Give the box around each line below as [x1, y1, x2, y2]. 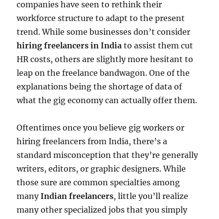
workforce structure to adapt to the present [17, 13, 185, 23]
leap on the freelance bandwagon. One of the [17, 68, 190, 78]
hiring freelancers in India [17, 41, 124, 51]
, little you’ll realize [113, 191, 189, 201]
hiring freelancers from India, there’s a [17, 136, 168, 147]
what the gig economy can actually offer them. [17, 95, 197, 106]
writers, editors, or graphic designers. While [17, 164, 186, 174]
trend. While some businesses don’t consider [17, 27, 191, 37]
